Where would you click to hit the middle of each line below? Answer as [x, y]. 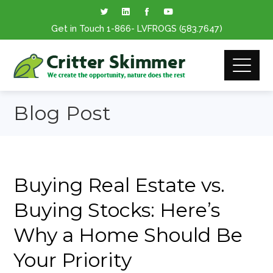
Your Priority [73, 260]
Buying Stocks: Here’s [117, 210]
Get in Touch [79, 28]
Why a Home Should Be [128, 235]
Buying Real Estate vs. [119, 185]
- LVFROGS [155, 28]
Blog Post [63, 113]
